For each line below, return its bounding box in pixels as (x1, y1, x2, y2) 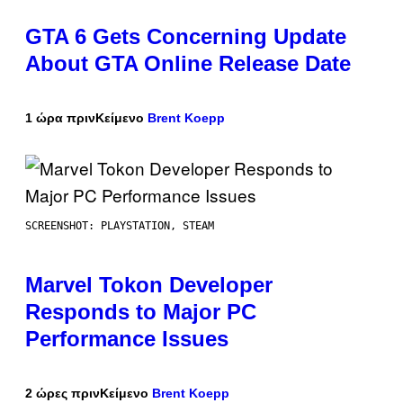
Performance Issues (25, 327, 228, 352)
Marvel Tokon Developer (25, 273, 273, 298)
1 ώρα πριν (25, 111, 95, 126)
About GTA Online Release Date (25, 51, 351, 76)
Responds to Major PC (25, 300, 256, 325)
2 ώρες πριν (25, 386, 100, 401)
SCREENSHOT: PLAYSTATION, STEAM (25, 219, 214, 233)
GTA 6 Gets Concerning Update (25, 24, 346, 49)
